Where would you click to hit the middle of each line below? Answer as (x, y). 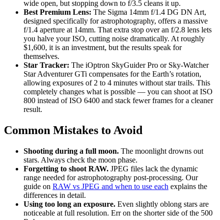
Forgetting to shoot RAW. (66, 169)
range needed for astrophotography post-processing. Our (111, 178)
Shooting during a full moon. (71, 151)
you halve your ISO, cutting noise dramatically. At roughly (114, 39)
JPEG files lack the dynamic (153, 169)
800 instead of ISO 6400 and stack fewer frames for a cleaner (118, 101)
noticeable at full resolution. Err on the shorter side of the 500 (118, 213)
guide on (38, 187)
